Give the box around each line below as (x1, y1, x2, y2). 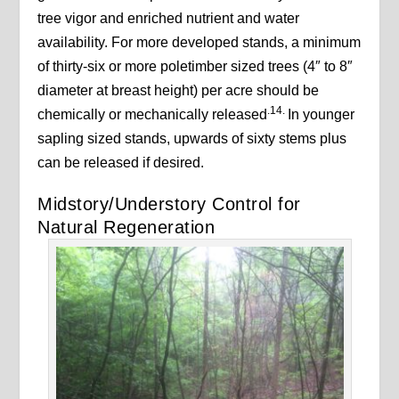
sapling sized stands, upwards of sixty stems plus (37, 131, 347, 147)
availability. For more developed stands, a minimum (37, 35, 362, 51)
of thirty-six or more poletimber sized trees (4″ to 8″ (37, 59, 354, 75)
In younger (288, 107, 355, 123)
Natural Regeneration (37, 217, 216, 238)
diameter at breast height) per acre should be (37, 83, 320, 99)
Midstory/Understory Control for (37, 194, 301, 215)
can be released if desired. (37, 155, 205, 171)
